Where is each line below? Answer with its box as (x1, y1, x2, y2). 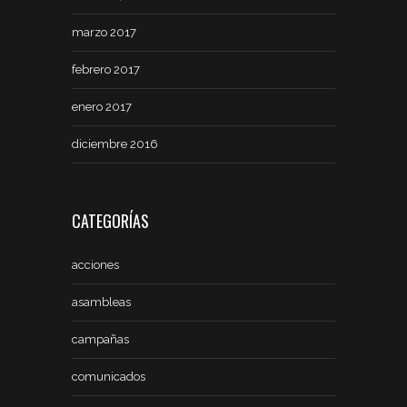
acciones (72, 258, 119, 273)
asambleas (72, 295, 131, 310)
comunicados (72, 370, 145, 384)
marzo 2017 (72, 25, 136, 40)
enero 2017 (72, 100, 132, 114)
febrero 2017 (72, 63, 140, 77)
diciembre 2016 (72, 137, 158, 152)
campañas (72, 333, 129, 347)
